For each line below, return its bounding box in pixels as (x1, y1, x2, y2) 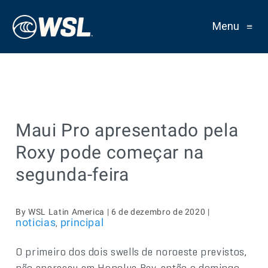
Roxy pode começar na (16, 142, 205, 163)
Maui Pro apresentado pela (16, 120, 239, 141)
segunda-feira (16, 164, 129, 185)
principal (60, 216, 104, 229)
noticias (16, 216, 56, 229)
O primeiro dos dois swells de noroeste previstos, (16, 245, 247, 258)
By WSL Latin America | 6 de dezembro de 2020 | (16, 207, 210, 217)
